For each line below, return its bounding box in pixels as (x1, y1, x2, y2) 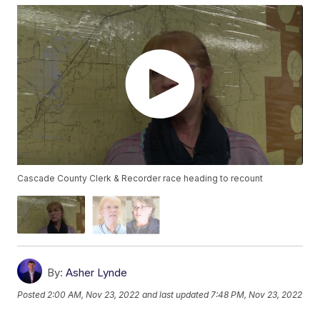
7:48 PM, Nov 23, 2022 (211, 289, 303, 301)
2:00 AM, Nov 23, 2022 (47, 289, 140, 301)
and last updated (142, 289, 209, 301)
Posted (17, 289, 48, 301)
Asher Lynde (66, 265, 128, 279)
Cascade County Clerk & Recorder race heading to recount (17, 173, 264, 184)
